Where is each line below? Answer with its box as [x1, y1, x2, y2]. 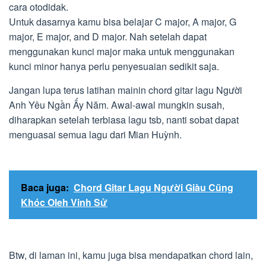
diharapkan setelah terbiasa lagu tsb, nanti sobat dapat [9, 113, 239, 126]
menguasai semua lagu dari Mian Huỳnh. [9, 128, 182, 141]
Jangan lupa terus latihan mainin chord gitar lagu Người [9, 83, 242, 97]
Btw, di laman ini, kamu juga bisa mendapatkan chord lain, [9, 248, 253, 262]
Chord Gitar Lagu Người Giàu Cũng [74, 180, 233, 194]
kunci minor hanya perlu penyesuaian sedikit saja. [9, 59, 219, 73]
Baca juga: [21, 180, 69, 194]
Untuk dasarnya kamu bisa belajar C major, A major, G [9, 15, 236, 28]
